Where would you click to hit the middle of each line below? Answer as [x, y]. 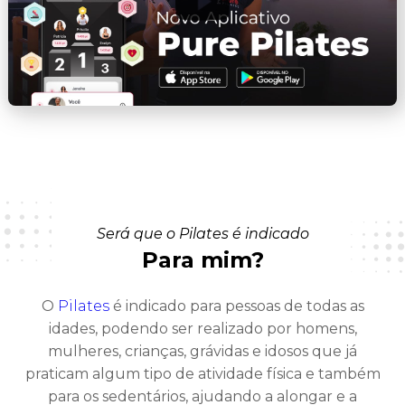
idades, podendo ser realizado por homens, [202, 329]
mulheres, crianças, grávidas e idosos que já [202, 352]
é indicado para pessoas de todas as [236, 306]
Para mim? [202, 260]
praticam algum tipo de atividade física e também [202, 374]
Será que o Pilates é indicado [202, 234]
